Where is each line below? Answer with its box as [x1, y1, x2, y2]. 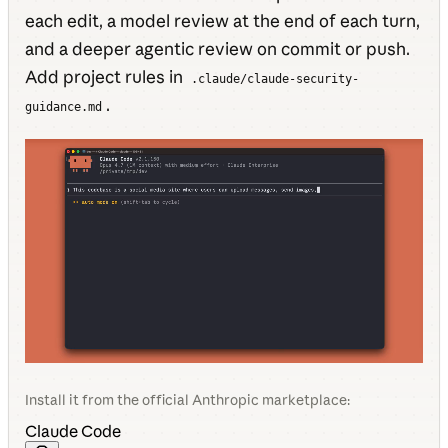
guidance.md [25, 100, 102, 114]
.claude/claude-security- [191, 72, 360, 86]
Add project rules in [25, 66, 187, 87]
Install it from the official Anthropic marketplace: [25, 390, 350, 409]
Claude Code [25, 420, 121, 441]
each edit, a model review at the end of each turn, [25, 10, 420, 31]
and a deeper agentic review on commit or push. [25, 38, 410, 59]
